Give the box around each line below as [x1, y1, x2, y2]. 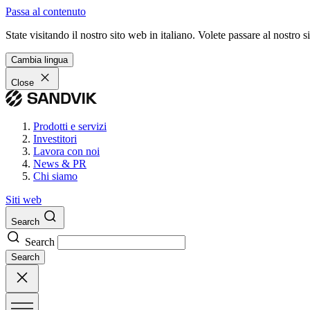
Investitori [33, 133, 77, 145]
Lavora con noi [33, 145, 100, 157]
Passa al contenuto [6, 6, 86, 17]
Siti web [6, 194, 42, 206]
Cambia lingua [11, 55, 68, 65]
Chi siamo [33, 170, 77, 182]
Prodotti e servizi [33, 120, 107, 132]
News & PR [33, 158, 86, 170]
